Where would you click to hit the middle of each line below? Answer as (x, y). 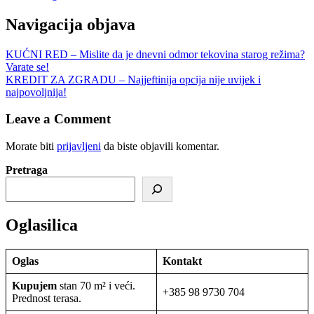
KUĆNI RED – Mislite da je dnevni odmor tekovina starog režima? (155, 54)
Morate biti (31, 146)
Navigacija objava (70, 24)
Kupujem (34, 285)
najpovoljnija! (36, 92)
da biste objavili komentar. (160, 146)
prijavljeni (79, 146)
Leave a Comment (58, 119)
